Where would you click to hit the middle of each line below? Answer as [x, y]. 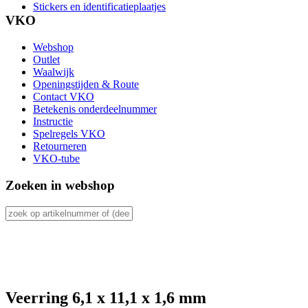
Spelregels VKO [69, 134]
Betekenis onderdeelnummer [95, 109]
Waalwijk [54, 72]
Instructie [53, 122]
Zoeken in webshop [60, 185]
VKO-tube [56, 159]
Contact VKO [64, 97]
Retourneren [60, 146]
